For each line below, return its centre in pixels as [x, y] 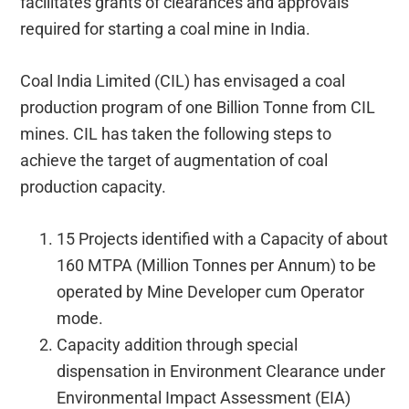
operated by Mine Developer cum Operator [211, 291]
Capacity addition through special [178, 344]
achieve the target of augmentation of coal [174, 160]
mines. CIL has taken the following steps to [176, 133]
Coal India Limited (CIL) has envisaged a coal [183, 80]
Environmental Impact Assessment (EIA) [204, 397]
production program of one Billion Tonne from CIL [198, 107]
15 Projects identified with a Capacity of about [223, 238]
